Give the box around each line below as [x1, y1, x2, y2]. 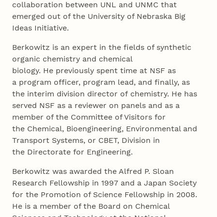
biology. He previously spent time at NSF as [12, 66, 176, 76]
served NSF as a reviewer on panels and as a [12, 101, 180, 110]
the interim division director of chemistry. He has [12, 89, 198, 99]
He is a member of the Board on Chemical [12, 201, 170, 211]
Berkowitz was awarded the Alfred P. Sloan [12, 167, 174, 176]
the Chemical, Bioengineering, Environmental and [12, 124, 198, 134]
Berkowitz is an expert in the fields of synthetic [12, 43, 192, 52]
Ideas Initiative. [12, 23, 72, 33]
